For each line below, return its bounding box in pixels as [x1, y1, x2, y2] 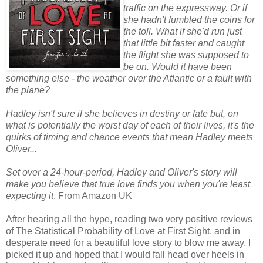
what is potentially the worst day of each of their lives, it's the [6, 120, 254, 130]
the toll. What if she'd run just [123, 26, 242, 36]
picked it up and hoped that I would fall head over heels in [6, 249, 244, 259]
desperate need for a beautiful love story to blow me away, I [6, 237, 251, 248]
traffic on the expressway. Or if [123, 2, 247, 13]
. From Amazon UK [53, 190, 132, 201]
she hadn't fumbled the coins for [123, 14, 255, 25]
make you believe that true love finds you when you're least [6, 178, 250, 189]
